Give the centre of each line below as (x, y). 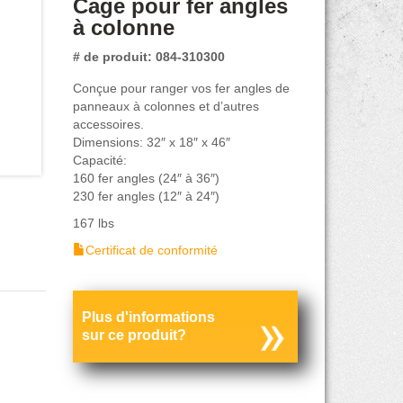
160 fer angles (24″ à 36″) (146, 178)
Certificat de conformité (151, 250)
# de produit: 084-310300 (148, 56)
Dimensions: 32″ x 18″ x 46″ (151, 142)
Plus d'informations (148, 317)
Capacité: (99, 160)
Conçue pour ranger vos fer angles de (181, 88)
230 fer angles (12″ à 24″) (146, 196)
